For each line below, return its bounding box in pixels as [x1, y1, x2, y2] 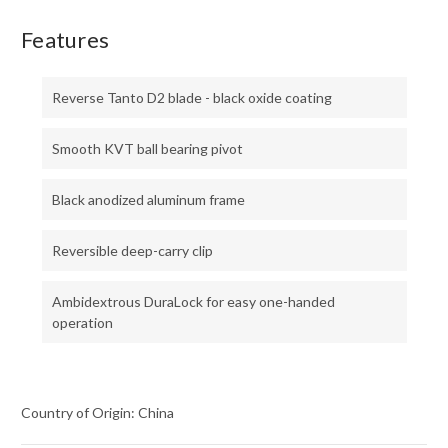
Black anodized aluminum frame [51, 191, 245, 209]
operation [51, 314, 113, 332]
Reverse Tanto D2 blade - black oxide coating [51, 89, 332, 107]
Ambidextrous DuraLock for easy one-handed [51, 293, 335, 311]
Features [21, 26, 109, 54]
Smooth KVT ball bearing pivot [51, 140, 243, 158]
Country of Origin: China [21, 404, 174, 422]
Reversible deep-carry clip [51, 242, 213, 260]
